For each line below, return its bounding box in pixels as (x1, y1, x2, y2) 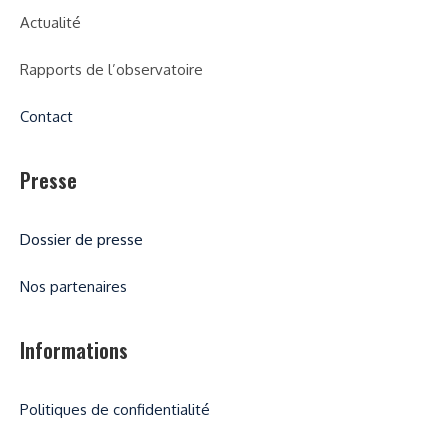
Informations (20, 334, 128, 365)
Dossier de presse (20, 229, 143, 249)
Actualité (20, 12, 81, 32)
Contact (20, 106, 73, 126)
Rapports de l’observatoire (20, 59, 203, 79)
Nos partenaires (20, 276, 127, 296)
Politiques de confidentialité (20, 399, 210, 419)
